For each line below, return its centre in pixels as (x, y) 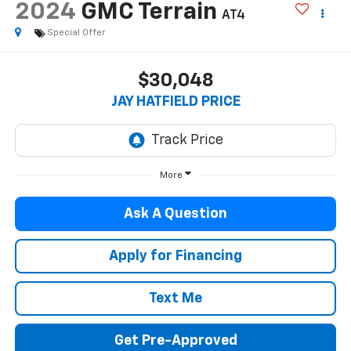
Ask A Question (175, 213)
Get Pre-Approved (175, 340)
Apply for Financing (175, 256)
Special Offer (76, 33)
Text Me (175, 298)
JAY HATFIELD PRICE (175, 101)
